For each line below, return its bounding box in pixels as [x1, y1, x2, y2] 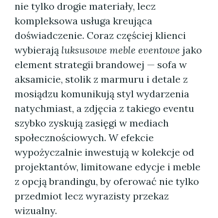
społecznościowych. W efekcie [15, 131, 154, 144]
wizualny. [15, 204, 57, 217]
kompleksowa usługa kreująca [15, 15, 152, 27]
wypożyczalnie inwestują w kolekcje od [15, 146, 194, 158]
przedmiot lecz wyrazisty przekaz [15, 190, 169, 202]
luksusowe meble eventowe [61, 44, 180, 56]
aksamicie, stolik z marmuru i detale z [15, 73, 188, 85]
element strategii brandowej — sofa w [15, 58, 187, 71]
